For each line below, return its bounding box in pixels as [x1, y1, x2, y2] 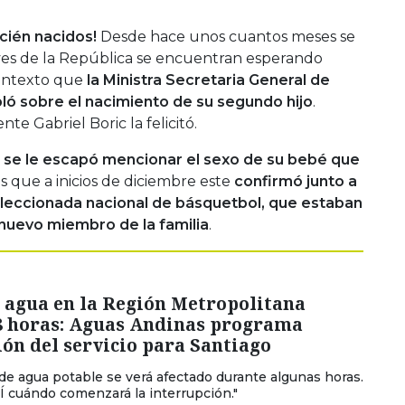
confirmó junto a [234, 172, 357, 190]
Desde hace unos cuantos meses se [97, 27, 355, 45]
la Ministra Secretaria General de [83, 71, 330, 89]
